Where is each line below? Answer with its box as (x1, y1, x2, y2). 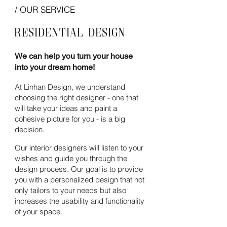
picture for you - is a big (47, 114, 125, 124)
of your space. (15, 207, 62, 216)
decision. (15, 125, 45, 134)
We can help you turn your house (15, 51, 133, 61)
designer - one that (76, 93, 138, 102)
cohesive (15, 114, 47, 124)
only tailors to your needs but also (15, 185, 126, 195)
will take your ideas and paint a (15, 103, 117, 113)
